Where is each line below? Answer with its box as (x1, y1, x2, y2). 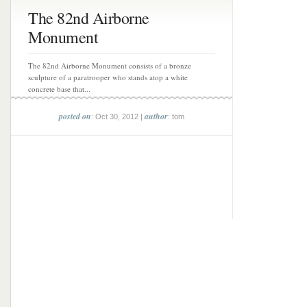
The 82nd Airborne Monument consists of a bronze (28, 60, 191, 71)
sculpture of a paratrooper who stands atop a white (28, 72, 188, 82)
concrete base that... (28, 84, 90, 94)
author (145, 110, 168, 122)
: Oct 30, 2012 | (91, 112, 145, 121)
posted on (59, 110, 91, 122)
